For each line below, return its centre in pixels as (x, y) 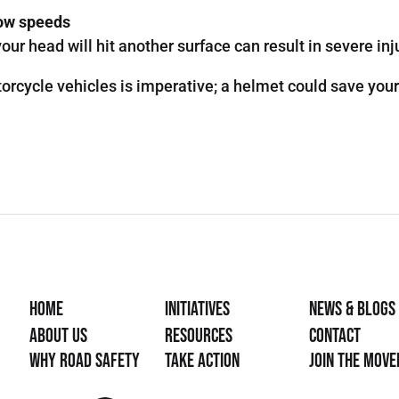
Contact (334, 336)
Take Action (203, 361)
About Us (59, 336)
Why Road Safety (85, 361)
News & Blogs (352, 309)
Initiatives (198, 309)
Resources (199, 336)
